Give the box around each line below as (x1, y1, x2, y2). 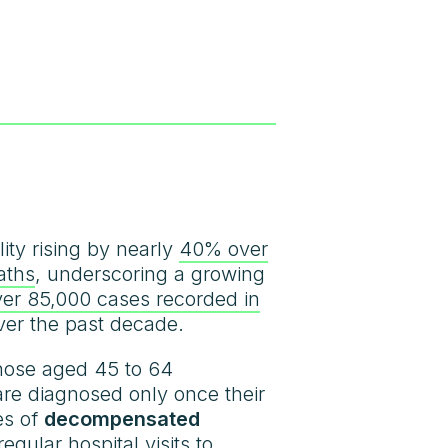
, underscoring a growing (35, 262, 265, 286)
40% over (179, 237, 268, 261)
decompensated (44, 407, 200, 431)
